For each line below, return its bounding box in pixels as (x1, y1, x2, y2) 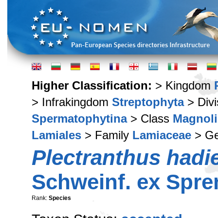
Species (49, 195, 71, 201)
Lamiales (32, 128, 81, 142)
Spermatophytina (32, 112, 127, 125)
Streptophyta (112, 95, 184, 109)
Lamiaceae (132, 128, 191, 142)
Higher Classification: (32, 79, 155, 92)
